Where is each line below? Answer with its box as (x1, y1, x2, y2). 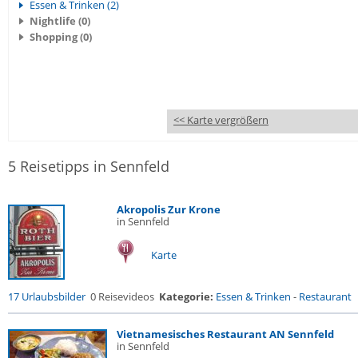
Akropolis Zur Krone (117, 202, 221, 217)
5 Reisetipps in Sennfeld (8, 157, 169, 176)
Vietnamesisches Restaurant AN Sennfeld (117, 327, 334, 341)
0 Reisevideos (90, 289, 154, 304)
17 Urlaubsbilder (8, 289, 86, 304)
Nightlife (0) (30, 14, 90, 28)
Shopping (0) (30, 30, 92, 44)
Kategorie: (159, 289, 213, 304)
